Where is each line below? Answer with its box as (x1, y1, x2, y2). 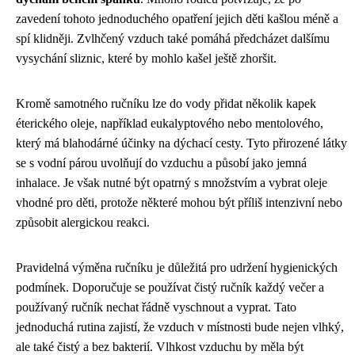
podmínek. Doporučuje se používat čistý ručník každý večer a (16, 280, 324, 294)
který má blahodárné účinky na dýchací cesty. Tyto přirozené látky (16, 136, 347, 150)
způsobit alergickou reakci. (16, 215, 150, 229)
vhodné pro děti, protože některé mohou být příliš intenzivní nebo (16, 195, 342, 209)
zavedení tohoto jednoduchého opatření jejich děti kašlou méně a (16, 11, 338, 25)
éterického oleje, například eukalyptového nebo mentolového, (16, 116, 323, 130)
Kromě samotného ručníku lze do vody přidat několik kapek (16, 96, 316, 110)
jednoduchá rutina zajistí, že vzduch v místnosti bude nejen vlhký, (16, 319, 344, 334)
